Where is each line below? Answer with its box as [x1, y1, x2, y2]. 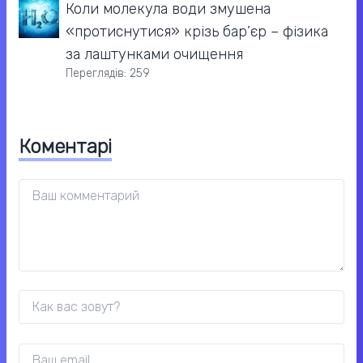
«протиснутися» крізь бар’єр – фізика [66, 23, 328, 41]
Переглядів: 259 [66, 66, 150, 81]
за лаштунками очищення [66, 45, 243, 64]
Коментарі [19, 135, 112, 159]
